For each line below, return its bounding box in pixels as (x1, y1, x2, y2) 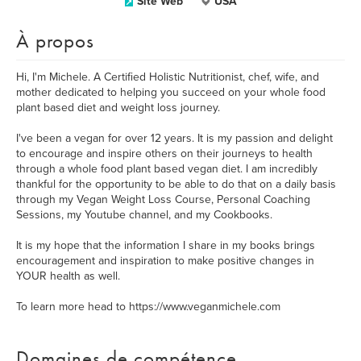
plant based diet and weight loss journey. (16, 101, 220, 114)
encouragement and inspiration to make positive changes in (16, 254, 314, 268)
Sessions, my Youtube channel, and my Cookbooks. (16, 208, 272, 222)
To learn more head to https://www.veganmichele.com (16, 300, 280, 313)
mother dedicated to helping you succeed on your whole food (16, 85, 326, 99)
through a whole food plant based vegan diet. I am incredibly (16, 162, 317, 176)
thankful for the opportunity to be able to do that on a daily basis (16, 177, 336, 191)
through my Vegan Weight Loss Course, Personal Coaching (16, 193, 310, 206)
